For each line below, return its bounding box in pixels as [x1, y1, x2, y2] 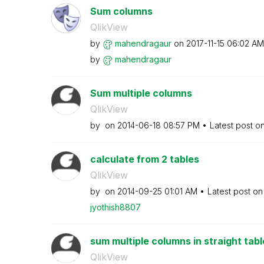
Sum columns [90, 5, 153, 17]
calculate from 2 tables [90, 153, 199, 165]
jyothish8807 [90, 202, 141, 212]
